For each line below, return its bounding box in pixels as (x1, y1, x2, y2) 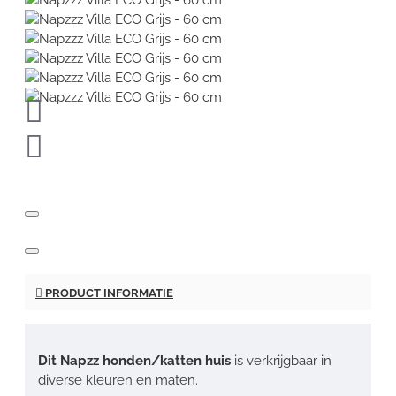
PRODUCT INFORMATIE (42, 286, 173, 300)
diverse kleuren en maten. (38, 371, 198, 388)
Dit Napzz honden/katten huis (38, 352, 231, 369)
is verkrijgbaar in (231, 352, 331, 369)
